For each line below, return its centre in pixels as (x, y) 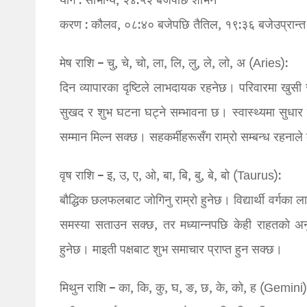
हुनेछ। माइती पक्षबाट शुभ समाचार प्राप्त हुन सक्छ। (171, 250)
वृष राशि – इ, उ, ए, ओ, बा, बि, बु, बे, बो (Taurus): (170, 176)
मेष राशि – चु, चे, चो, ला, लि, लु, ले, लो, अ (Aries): (174, 64)
